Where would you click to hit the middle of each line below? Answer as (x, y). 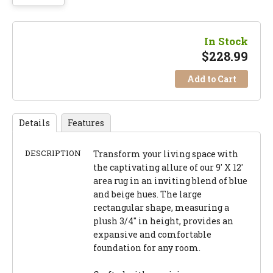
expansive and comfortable (152, 235)
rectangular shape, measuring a (161, 208)
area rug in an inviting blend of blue (170, 181)
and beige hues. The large (147, 194)
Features (86, 123)
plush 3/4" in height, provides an (163, 221)
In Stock (226, 41)
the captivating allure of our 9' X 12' (168, 168)
